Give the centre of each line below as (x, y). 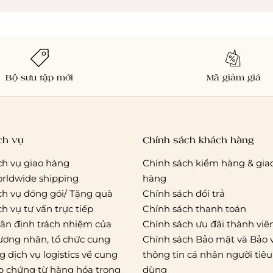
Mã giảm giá (233, 77)
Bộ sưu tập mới (40, 77)
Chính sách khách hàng (198, 139)
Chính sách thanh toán (194, 208)
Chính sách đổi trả (183, 193)
